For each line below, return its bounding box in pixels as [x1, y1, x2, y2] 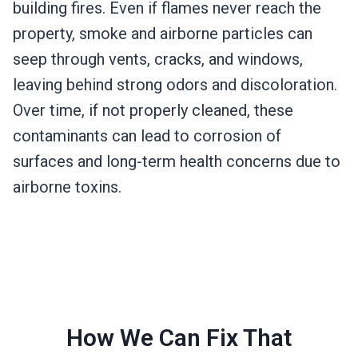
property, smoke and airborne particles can [13, 24, 312, 44]
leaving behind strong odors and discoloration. [13, 75, 337, 95]
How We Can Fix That [66, 324, 292, 352]
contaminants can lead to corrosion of [13, 126, 281, 146]
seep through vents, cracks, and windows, [13, 50, 303, 70]
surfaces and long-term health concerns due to [13, 152, 340, 172]
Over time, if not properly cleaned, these [13, 101, 293, 121]
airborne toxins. [13, 177, 121, 197]
